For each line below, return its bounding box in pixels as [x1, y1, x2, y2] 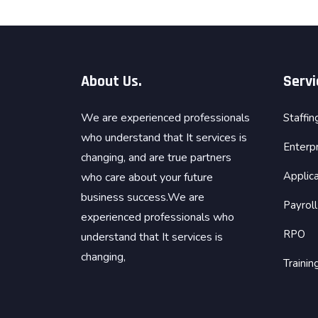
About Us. [81, 71, 142, 92]
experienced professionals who [81, 209, 234, 225]
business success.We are [81, 189, 204, 205]
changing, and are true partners [81, 149, 231, 165]
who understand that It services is [81, 129, 247, 146]
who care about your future [81, 169, 213, 185]
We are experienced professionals [81, 109, 250, 126]
